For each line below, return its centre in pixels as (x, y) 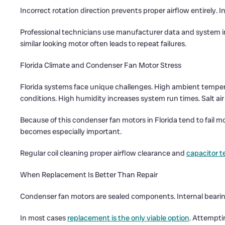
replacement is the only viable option (128, 218)
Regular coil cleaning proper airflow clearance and (103, 153)
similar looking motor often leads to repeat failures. (103, 44)
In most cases (44, 218)
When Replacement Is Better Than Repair (89, 175)
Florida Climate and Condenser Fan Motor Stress (101, 65)
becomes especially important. (71, 132)
